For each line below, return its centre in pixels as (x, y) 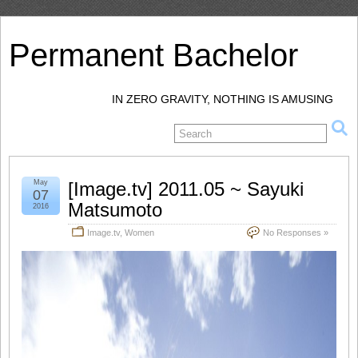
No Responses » (296, 233)
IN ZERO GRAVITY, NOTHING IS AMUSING (223, 99)
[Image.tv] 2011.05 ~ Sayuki (186, 189)
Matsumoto (115, 210)
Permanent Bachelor (153, 55)
